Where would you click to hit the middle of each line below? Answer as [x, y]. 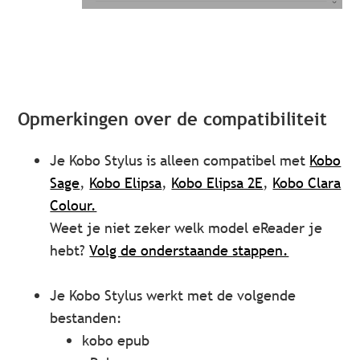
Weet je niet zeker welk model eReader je [186, 228]
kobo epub [116, 341]
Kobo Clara [307, 183]
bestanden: [86, 318]
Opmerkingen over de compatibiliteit [173, 120]
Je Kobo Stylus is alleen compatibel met [180, 161]
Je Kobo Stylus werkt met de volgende [173, 296]
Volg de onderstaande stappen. [189, 251]
